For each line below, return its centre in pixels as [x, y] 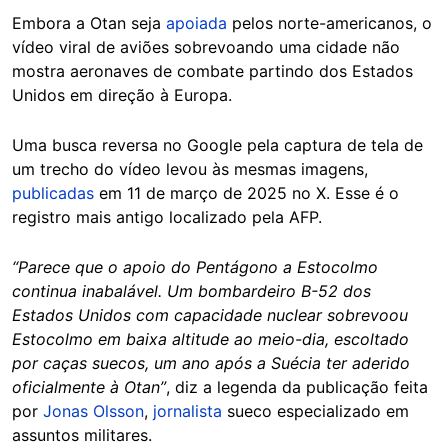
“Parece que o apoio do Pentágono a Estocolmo [195, 266]
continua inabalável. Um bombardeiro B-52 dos [191, 290]
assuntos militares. [82, 434]
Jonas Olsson [93, 410]
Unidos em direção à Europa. [122, 94]
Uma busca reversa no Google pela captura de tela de [217, 144]
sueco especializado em [315, 410]
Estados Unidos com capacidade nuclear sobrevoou [210, 314]
